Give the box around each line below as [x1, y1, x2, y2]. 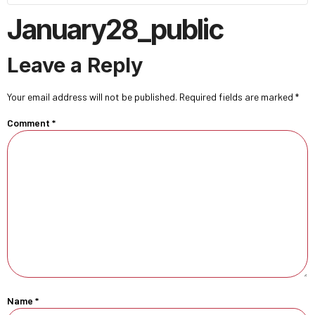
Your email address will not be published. [7, 91, 177, 103]
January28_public [7, 13, 223, 46]
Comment [7, 117, 52, 129]
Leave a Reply [7, 53, 143, 77]
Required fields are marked [179, 91, 295, 103]
